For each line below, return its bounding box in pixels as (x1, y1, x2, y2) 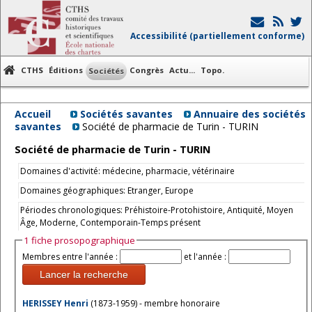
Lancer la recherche (40, 269, 128, 281)
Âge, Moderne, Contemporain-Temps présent (20, 217, 201, 228)
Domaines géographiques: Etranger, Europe (20, 185, 194, 196)
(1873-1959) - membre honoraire (91, 297, 220, 310)
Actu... (169, 65, 195, 75)
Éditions (49, 65, 83, 75)
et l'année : (184, 251, 228, 263)
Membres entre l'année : (22, 251, 120, 263)
